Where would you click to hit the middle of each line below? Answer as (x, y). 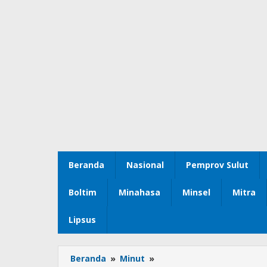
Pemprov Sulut (217, 165)
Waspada (176, 259)
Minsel (196, 193)
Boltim (83, 193)
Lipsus (82, 220)
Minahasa (139, 193)
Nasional (145, 165)
